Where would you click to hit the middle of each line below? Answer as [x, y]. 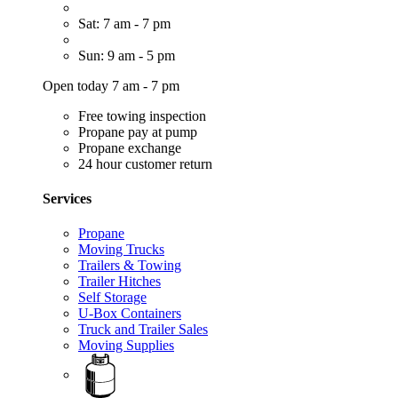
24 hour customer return [145, 163]
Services [67, 199]
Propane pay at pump [138, 131]
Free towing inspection [142, 115]
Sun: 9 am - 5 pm [127, 55]
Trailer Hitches [119, 282]
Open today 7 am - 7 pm [111, 85]
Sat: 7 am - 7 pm [124, 23]
